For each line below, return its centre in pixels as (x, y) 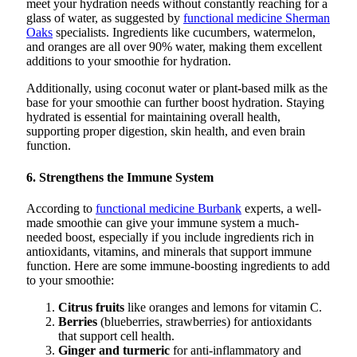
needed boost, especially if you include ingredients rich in (170, 237)
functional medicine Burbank (169, 208)
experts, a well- (281, 208)
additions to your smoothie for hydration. (129, 61)
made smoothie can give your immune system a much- (163, 222)
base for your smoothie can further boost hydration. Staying (175, 103)
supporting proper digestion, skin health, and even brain (166, 131)
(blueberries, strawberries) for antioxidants (204, 321)
